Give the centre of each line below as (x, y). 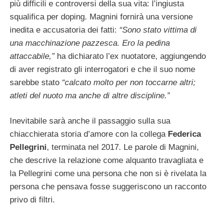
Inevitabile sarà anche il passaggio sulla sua (90, 121)
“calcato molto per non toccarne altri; (127, 82)
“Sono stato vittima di (158, 30)
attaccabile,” (32, 56)
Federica (184, 134)
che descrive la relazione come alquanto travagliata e (107, 161)
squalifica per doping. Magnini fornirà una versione (101, 17)
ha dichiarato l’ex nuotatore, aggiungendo (130, 56)
